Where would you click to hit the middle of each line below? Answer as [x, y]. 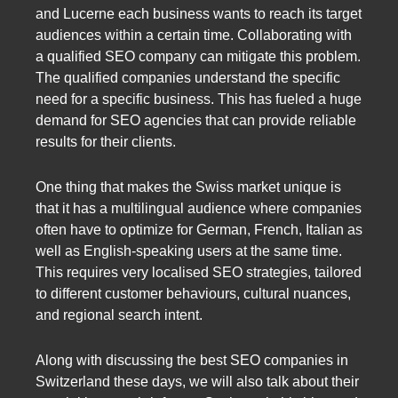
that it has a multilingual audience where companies [199, 209]
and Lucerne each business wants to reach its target [199, 13]
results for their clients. [106, 141]
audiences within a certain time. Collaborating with [194, 35]
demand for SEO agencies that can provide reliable [196, 120]
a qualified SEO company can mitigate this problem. [198, 56]
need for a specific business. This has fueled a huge [199, 99]
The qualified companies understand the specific [188, 77]
